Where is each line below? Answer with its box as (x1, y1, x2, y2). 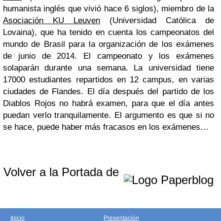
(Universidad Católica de (100, 16, 214, 25)
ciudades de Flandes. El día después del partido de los (3, 87, 214, 96)
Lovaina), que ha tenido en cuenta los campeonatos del (3, 28, 214, 37)
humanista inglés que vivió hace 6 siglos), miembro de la (3, 4, 214, 13)
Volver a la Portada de (3, 165, 122, 179)
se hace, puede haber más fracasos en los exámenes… (3, 122, 209, 132)
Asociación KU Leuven (3, 16, 100, 25)
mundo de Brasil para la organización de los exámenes (3, 39, 214, 49)
